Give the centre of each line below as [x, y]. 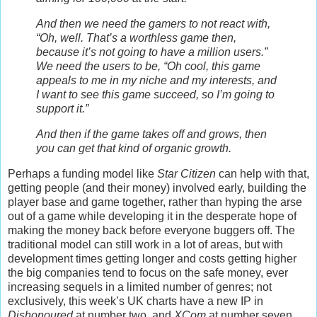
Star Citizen [186, 173]
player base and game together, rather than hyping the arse [155, 202]
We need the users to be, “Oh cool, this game [148, 67]
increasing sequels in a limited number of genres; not [140, 287]
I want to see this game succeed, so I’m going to [155, 95]
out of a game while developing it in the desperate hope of [152, 216]
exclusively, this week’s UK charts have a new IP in [136, 301]
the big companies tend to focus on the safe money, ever [148, 272]
